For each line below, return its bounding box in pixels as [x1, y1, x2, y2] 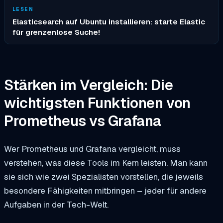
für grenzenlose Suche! [12, 27, 100, 37]
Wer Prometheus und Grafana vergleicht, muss [4, 143, 181, 154]
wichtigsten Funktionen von [4, 93, 191, 112]
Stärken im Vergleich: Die [4, 75, 173, 95]
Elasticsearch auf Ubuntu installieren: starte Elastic [12, 17, 205, 27]
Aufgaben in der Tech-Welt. [4, 199, 109, 210]
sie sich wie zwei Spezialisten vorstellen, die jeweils [4, 171, 203, 182]
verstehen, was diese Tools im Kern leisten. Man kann [4, 157, 208, 168]
